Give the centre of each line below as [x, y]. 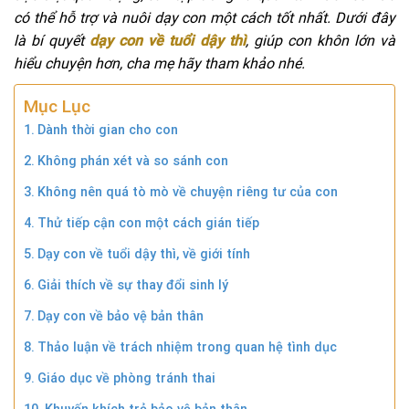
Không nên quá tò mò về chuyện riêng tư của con [187, 192]
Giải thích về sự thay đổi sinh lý [132, 285]
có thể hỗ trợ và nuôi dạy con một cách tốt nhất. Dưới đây [204, 17]
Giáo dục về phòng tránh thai [126, 378]
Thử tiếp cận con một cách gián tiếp [148, 223]
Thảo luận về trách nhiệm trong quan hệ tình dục [187, 347]
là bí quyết [52, 40]
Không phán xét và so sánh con [132, 161]
